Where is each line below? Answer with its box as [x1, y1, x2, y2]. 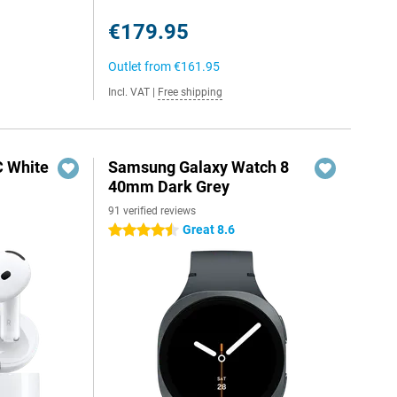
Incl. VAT [108, 86, 151, 98]
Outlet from [108, 59, 175, 74]
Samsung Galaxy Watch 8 [108, 158, 290, 176]
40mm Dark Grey [108, 177, 230, 196]
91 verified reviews [108, 205, 197, 217]
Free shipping [158, 86, 223, 98]
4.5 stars [108, 223, 158, 237]
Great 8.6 [183, 222, 236, 237]
